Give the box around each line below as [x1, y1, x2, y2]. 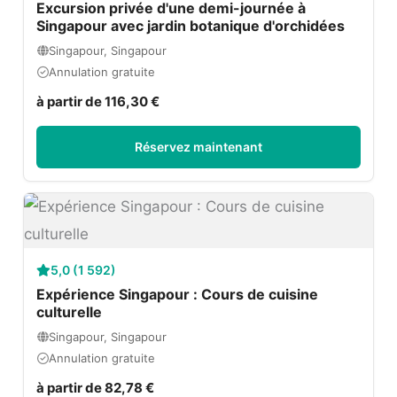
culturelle [36, 303, 103, 322]
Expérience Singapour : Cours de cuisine [36, 285, 319, 304]
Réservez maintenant [135, 139, 262, 155]
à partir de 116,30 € [36, 93, 160, 111]
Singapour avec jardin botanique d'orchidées [36, 17, 346, 35]
